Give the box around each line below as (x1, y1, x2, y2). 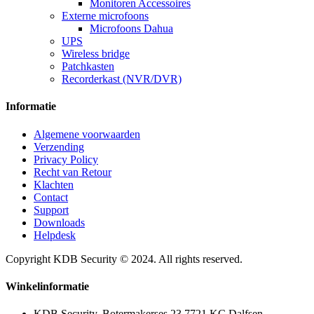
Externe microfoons (62, 10, 149, 22)
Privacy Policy (34, 153, 98, 165)
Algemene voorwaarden (34, 128, 140, 140)
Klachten (34, 178, 74, 191)
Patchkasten (62, 60, 114, 73)
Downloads (34, 216, 85, 228)
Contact (34, 191, 68, 203)
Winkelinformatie (6, 280, 89, 292)
